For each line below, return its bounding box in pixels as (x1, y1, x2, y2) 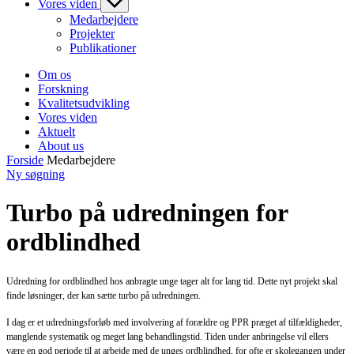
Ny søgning (6, 167, 65, 181)
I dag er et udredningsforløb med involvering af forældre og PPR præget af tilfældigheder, (6, 317, 342, 329)
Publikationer (70, 40, 136, 55)
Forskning (38, 81, 88, 96)
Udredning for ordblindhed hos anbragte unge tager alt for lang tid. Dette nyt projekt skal (6, 276, 337, 288)
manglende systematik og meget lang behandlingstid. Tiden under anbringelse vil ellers (6, 331, 329, 343)
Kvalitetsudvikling (38, 96, 130, 110)
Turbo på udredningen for (6, 198, 288, 227)
